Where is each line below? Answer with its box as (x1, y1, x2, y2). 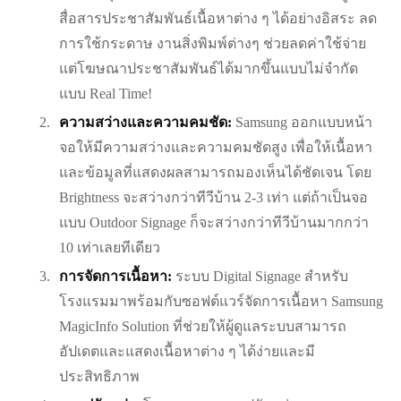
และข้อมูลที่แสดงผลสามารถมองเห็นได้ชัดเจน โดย (59, 165, 371, 181)
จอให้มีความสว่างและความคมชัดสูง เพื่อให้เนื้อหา (59, 140, 372, 156)
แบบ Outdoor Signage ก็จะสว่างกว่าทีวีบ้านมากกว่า (59, 215, 369, 231)
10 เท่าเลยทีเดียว (59, 240, 160, 256)
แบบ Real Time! (59, 86, 152, 102)
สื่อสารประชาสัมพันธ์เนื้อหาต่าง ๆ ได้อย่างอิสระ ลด (59, 11, 377, 27)
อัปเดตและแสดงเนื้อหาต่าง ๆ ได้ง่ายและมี (59, 344, 315, 360)
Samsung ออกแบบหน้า (232, 115, 372, 131)
